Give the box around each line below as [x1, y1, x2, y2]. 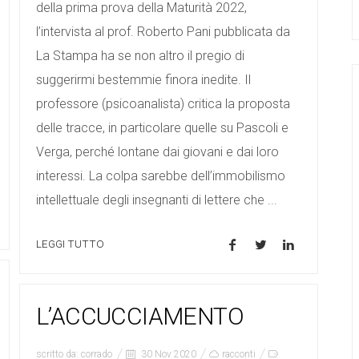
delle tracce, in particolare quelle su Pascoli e [36, 120, 288, 136]
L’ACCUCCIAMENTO [36, 302, 244, 330]
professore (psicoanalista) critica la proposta [36, 96, 290, 112]
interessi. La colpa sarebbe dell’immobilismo [36, 168, 285, 184]
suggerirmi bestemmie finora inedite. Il [36, 72, 251, 88]
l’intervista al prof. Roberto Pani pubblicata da [36, 24, 290, 40]
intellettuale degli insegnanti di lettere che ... [36, 192, 277, 208]
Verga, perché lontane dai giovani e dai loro [36, 144, 279, 160]
